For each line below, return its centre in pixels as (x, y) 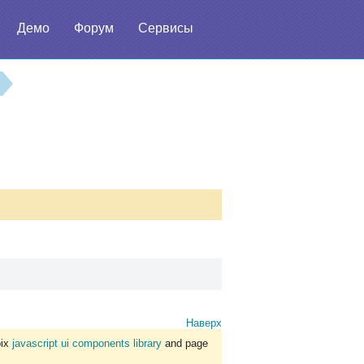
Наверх (204, 323)
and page (185, 344)
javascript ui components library (87, 344)
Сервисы (166, 28)
